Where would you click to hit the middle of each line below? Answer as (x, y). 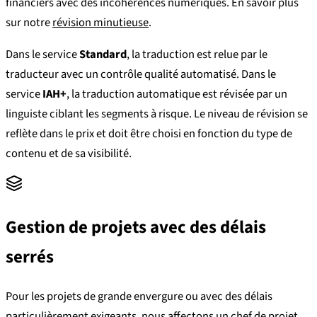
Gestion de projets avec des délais (136, 227)
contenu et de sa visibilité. (69, 153)
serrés (30, 257)
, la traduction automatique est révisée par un (177, 94)
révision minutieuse (100, 23)
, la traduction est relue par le (197, 54)
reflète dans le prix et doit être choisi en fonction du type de (149, 133)
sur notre (29, 23)
